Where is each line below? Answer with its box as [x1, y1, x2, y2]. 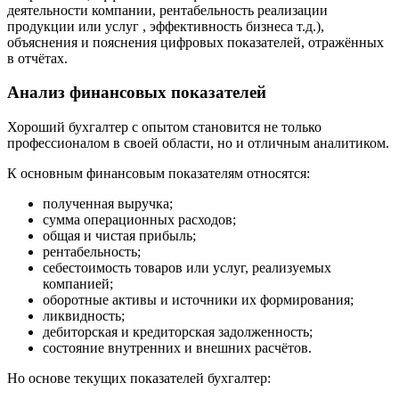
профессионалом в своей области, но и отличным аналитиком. [7, 135, 389, 151]
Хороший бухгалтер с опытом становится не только [7, 119, 322, 135]
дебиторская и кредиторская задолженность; [43, 324, 313, 340]
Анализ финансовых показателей [7, 83, 266, 102]
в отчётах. [7, 50, 68, 66]
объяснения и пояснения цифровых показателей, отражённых [7, 34, 384, 50]
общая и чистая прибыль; [43, 228, 196, 244]
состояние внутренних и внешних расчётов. [43, 340, 312, 356]
